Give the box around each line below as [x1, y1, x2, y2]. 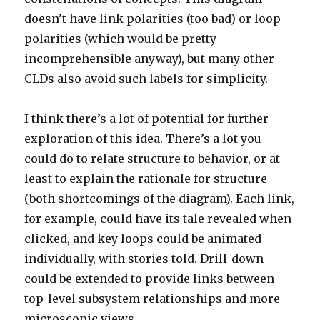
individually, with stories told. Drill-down [24, 251, 264, 266]
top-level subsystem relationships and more [24, 291, 281, 306]
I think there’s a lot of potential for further [24, 111, 269, 126]
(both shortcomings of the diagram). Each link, [24, 191, 295, 206]
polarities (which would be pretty [24, 31, 217, 46]
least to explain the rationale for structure [24, 171, 268, 186]
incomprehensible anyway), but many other [24, 51, 275, 66]
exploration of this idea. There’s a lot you [24, 131, 262, 146]
